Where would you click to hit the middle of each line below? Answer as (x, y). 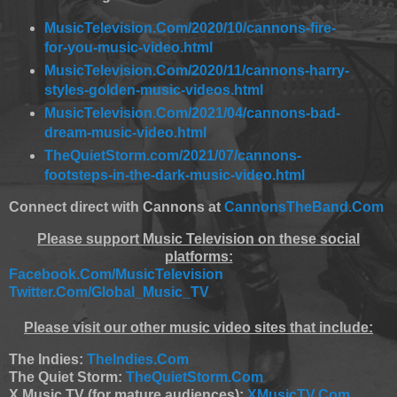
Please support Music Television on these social (198, 239)
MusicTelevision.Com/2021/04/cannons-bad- (192, 113)
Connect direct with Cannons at (117, 207)
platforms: (198, 257)
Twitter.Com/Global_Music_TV (109, 292)
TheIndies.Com (138, 360)
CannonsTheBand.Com (304, 207)
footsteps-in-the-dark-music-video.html (174, 175)
